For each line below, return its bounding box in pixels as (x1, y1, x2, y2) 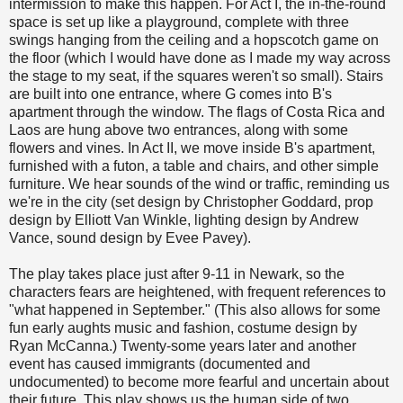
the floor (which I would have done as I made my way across (9, 50, 390, 67)
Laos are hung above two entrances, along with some (9, 122, 348, 139)
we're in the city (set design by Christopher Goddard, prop (9, 194, 373, 210)
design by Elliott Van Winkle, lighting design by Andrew (9, 212, 359, 228)
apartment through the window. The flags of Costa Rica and (9, 104, 385, 121)
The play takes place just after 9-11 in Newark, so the (9, 266, 345, 282)
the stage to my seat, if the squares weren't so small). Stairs (9, 68, 383, 85)
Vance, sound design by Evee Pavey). (9, 230, 251, 246)
